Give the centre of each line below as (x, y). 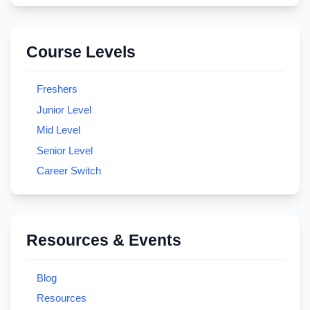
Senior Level (64, 150)
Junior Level (64, 109)
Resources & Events (103, 241)
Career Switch (69, 171)
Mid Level (58, 130)
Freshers (57, 89)
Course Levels (81, 52)
